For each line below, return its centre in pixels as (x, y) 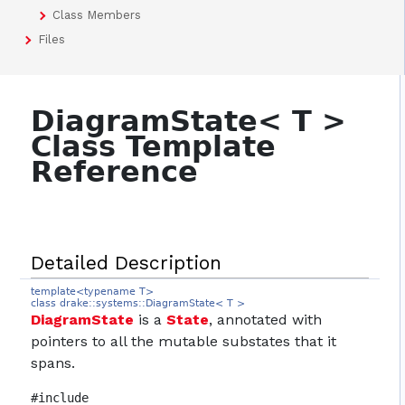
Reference (115, 172)
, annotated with (266, 320)
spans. (53, 363)
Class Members (97, 15)
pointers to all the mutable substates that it (184, 342)
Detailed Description (127, 263)
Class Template (154, 147)
